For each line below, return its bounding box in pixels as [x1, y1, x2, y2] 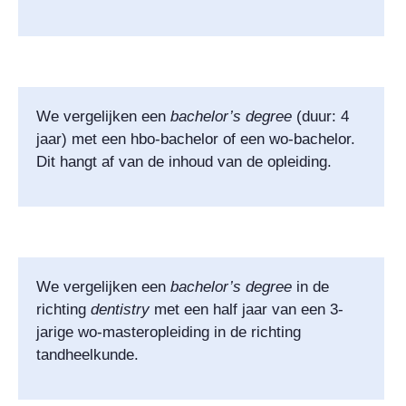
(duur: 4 [292, 107, 349, 125]
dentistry [91, 300, 150, 318]
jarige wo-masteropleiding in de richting [36, 323, 301, 341]
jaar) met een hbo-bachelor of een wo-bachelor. [36, 130, 355, 148]
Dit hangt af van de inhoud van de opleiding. [36, 152, 332, 170]
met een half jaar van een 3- [150, 300, 343, 318]
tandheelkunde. [36, 345, 139, 363]
